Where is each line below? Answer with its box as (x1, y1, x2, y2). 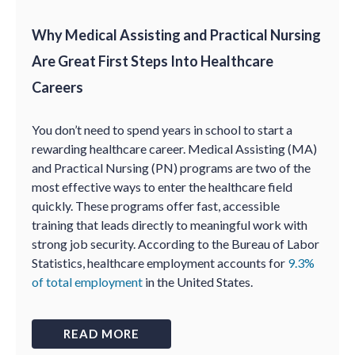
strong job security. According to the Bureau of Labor (32, 236, 319, 251)
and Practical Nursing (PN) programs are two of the (32, 160, 311, 175)
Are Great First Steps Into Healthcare (32, 52, 273, 70)
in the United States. (143, 274, 255, 289)
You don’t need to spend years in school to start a (32, 122, 292, 137)
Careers (32, 78, 83, 96)
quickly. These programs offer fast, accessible (32, 198, 280, 213)
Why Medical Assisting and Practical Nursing (32, 26, 321, 44)
